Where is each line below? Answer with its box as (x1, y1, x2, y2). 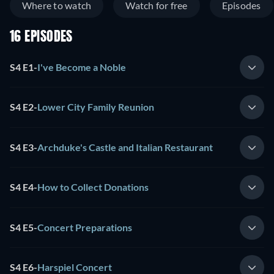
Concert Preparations (37, 221, 132, 233)
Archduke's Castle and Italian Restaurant (37, 141, 213, 153)
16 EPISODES (10, 31, 73, 45)
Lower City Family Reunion (37, 101, 154, 113)
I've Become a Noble (37, 61, 126, 73)
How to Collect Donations (37, 181, 149, 193)
